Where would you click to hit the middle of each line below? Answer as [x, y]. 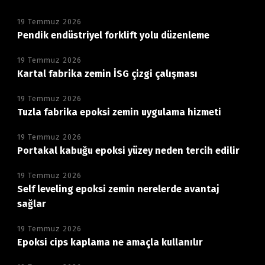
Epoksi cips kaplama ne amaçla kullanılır [110, 242]
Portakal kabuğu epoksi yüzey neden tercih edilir [128, 150]
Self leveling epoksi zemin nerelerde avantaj [118, 189]
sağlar [31, 203]
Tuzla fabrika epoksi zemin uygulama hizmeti [119, 112]
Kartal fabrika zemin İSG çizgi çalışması [107, 73]
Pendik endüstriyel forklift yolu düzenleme [113, 35]
